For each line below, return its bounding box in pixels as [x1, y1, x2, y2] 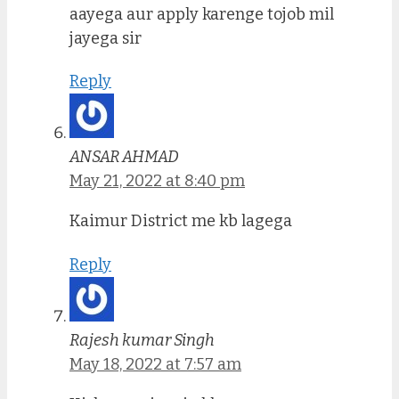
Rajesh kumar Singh [69, 330, 215, 351]
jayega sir [69, 28, 142, 48]
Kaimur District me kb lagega [69, 211, 292, 232]
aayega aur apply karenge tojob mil [69, 4, 334, 24]
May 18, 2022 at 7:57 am [69, 354, 241, 375]
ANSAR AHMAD [69, 147, 179, 167]
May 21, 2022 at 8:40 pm [69, 171, 245, 191]
